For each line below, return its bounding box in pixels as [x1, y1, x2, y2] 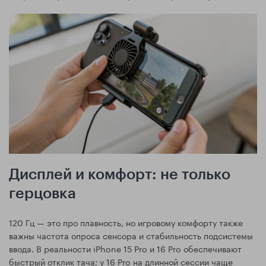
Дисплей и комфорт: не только [9, 167, 230, 182]
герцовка [9, 186, 76, 201]
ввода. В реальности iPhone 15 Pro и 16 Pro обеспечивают [9, 241, 242, 255]
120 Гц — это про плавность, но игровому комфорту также [9, 215, 243, 229]
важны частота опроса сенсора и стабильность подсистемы [9, 228, 253, 242]
